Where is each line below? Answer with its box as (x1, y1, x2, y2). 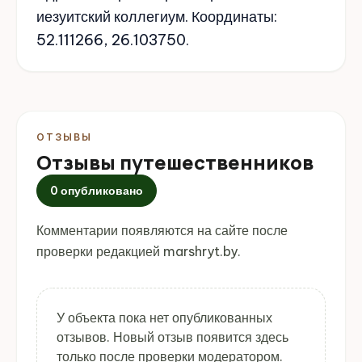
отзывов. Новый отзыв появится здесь (57, 328, 288, 345)
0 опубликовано (50, 183, 143, 198)
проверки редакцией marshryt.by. (36, 242, 241, 259)
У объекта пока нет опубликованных (57, 309, 272, 326)
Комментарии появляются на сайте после (36, 221, 288, 238)
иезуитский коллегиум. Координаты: (36, 6, 277, 26)
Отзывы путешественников (36, 148, 314, 175)
